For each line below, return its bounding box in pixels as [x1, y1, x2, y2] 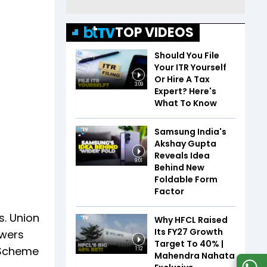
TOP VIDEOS [115, 23, 194, 42]
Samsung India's [154, 125, 226, 138]
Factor [154, 185, 184, 197]
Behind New [154, 161, 204, 173]
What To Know [154, 97, 217, 109]
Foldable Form [154, 173, 218, 185]
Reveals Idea [154, 149, 210, 162]
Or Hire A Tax [154, 73, 210, 85]
